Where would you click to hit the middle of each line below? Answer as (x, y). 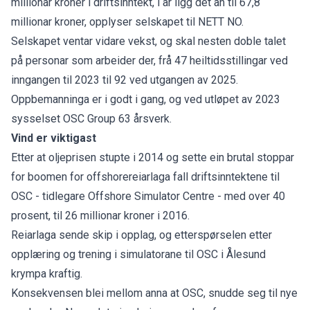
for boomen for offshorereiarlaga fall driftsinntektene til (145, 176)
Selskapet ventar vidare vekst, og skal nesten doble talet (148, 41)
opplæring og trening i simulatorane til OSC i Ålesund (138, 254)
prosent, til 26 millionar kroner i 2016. (100, 215)
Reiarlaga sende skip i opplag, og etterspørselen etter (142, 235)
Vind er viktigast (54, 138)
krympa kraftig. (47, 273)
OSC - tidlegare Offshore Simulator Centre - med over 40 (148, 196)
